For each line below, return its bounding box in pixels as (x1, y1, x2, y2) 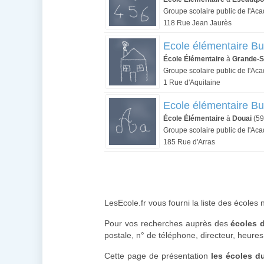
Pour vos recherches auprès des (104, 219, 231, 228)
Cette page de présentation (104, 251, 211, 260)
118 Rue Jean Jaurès (163, 19, 232, 27)
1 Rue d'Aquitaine (163, 78, 220, 87)
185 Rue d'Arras (163, 138, 215, 146)
